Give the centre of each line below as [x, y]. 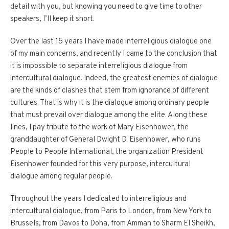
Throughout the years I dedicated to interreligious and [98, 199]
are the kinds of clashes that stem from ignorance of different [110, 91]
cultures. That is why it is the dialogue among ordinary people [110, 103]
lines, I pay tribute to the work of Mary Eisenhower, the [99, 128]
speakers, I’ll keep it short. [52, 19]
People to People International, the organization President [107, 152]
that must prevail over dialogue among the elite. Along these [109, 115]
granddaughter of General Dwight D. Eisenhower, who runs [106, 140]
